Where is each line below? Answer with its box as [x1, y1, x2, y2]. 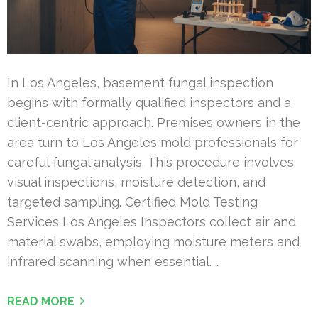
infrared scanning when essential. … [7, 253, 220, 269]
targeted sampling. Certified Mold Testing [7, 194, 258, 209]
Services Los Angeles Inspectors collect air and [7, 214, 296, 229]
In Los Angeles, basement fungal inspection [7, 75, 273, 90]
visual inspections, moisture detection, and [7, 174, 265, 190]
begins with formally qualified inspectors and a [7, 94, 291, 110]
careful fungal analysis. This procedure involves [7, 154, 294, 170]
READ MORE [7, 294, 75, 308]
